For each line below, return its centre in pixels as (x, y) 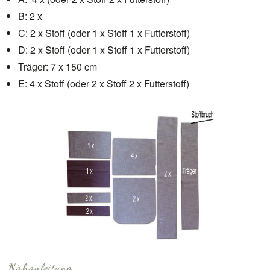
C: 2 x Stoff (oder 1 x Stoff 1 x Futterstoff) (104, 33)
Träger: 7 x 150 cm (58, 66)
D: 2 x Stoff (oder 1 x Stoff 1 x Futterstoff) (104, 49)
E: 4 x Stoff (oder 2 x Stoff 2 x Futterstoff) (104, 83)
